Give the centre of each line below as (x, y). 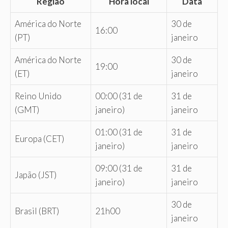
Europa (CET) (39, 138)
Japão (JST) (36, 175)
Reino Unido (38, 96)
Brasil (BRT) (37, 211)
